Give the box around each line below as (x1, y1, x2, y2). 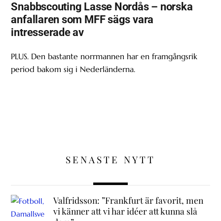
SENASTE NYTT (66, 153, 155, 166)
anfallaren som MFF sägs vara (11, 13, 154, 26)
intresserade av (11, 26, 84, 39)
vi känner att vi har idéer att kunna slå (53, 205, 197, 217)
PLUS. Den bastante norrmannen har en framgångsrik (11, 51, 198, 61)
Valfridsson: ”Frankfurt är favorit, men (53, 194, 203, 206)
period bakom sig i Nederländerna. (11, 64, 136, 74)
